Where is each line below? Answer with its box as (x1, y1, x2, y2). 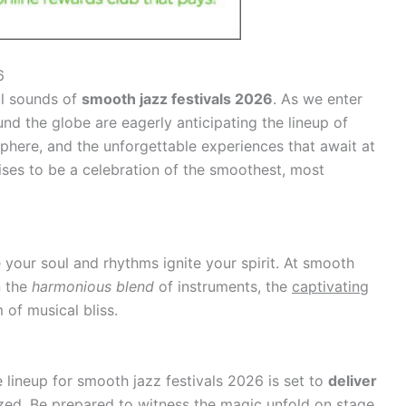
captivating (292, 277, 369, 296)
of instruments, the (154, 277, 292, 296)
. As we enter (273, 89, 362, 108)
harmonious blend (32, 277, 154, 296)
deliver (328, 372, 377, 391)
